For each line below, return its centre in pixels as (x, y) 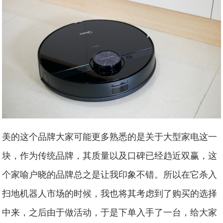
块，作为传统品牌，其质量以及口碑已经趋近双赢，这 (110, 155)
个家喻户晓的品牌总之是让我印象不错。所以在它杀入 (110, 174)
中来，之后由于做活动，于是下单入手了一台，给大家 (110, 212)
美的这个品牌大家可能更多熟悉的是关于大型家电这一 (110, 136)
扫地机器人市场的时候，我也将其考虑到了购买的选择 (110, 193)
